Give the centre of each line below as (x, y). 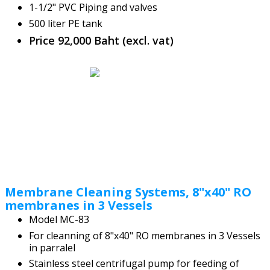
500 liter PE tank (67, 23)
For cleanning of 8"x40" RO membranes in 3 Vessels (145, 235)
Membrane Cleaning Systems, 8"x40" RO (128, 192)
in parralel (52, 247)
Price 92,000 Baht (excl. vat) (103, 41)
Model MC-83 (59, 219)
